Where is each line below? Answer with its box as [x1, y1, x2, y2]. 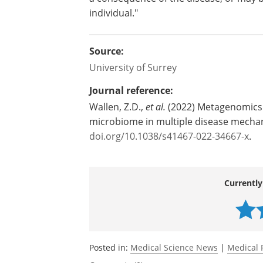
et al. [146, 100, 166, 113]
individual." [89, 6, 138, 19]
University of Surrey [89, 61, 177, 73]
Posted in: [89, 242, 130, 253]
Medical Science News [130, 242, 218, 253]
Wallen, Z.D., [89, 100, 146, 113]
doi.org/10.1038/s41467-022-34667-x [89, 130, 249, 142]
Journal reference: [89, 84, 173, 97]
